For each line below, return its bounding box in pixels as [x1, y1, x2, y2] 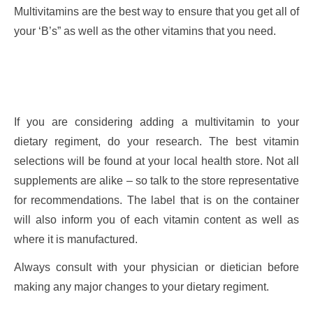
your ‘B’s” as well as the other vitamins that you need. [13, 25, 276, 38]
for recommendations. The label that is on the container [13, 194, 300, 206]
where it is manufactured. [13, 233, 138, 245]
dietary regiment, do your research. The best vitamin [13, 135, 300, 147]
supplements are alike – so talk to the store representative [13, 174, 300, 187]
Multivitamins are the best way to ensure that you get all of [13, 6, 300, 18]
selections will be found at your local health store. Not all [13, 154, 300, 167]
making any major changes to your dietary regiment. [13, 280, 269, 293]
